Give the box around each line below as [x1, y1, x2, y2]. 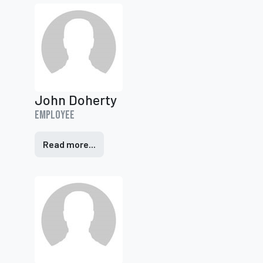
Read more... [43, 139, 96, 150]
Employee [35, 108, 75, 122]
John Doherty [35, 92, 117, 108]
